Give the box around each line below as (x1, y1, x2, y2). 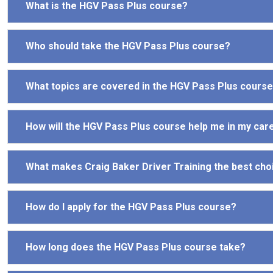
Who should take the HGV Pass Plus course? (26, 40, 230, 52)
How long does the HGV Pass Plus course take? (26, 241, 246, 253)
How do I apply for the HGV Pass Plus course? (26, 200, 236, 213)
